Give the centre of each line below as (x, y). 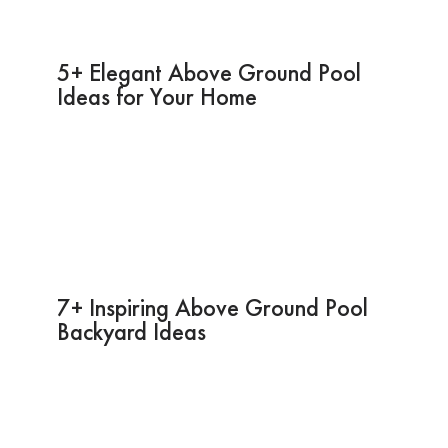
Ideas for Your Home (156, 96)
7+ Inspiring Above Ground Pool (212, 307)
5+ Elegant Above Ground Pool (208, 72)
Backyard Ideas (131, 331)
